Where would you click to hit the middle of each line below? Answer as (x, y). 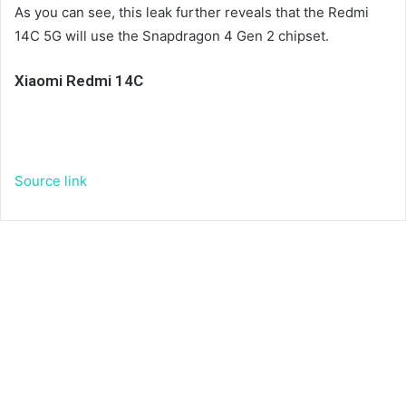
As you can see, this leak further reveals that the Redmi (192, 12)
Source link (51, 181)
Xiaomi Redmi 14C (79, 80)
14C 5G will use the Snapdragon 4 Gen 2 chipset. (172, 35)
